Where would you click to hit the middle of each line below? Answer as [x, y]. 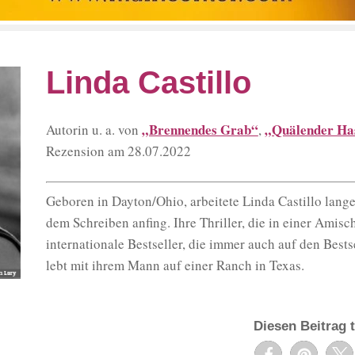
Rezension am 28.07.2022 [118, 151]
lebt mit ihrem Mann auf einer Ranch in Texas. [175, 265]
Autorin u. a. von [94, 129]
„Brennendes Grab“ [200, 129]
